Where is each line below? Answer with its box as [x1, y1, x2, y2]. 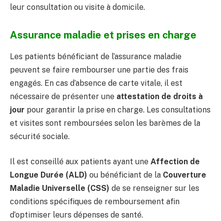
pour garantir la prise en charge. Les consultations [25, 105, 211, 114]
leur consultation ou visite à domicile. [10, 2, 145, 12]
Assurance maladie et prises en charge [10, 29, 196, 41]
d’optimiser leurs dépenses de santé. [10, 210, 143, 220]
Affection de [150, 157, 200, 167]
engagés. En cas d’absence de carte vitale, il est [10, 78, 183, 88]
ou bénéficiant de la [87, 170, 163, 180]
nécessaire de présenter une [10, 91, 116, 101]
